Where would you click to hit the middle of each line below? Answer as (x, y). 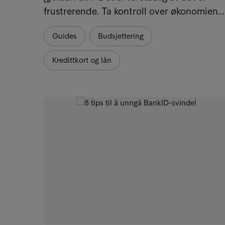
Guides (65, 36)
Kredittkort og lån (82, 60)
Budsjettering (121, 36)
